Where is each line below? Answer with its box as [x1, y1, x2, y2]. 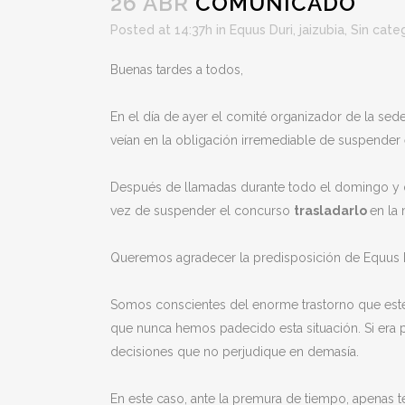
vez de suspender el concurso [110, 203, 294, 218]
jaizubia [299, 23, 344, 37]
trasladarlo [294, 203, 370, 218]
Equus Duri [230, 23, 293, 37]
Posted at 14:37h [110, 23, 212, 37]
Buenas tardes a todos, [110, 62, 243, 77]
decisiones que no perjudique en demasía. [110, 344, 359, 359]
